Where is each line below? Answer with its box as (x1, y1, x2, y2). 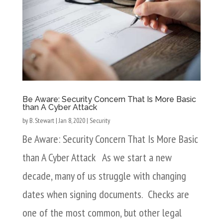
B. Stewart (29, 116, 54, 125)
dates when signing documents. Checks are (22, 187, 189, 202)
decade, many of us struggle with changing (22, 169, 186, 183)
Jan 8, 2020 (58, 116, 85, 125)
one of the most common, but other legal (22, 206, 182, 220)
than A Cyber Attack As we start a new (22, 150, 172, 165)
